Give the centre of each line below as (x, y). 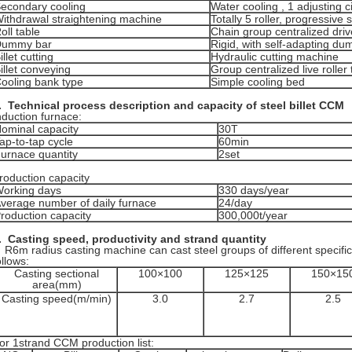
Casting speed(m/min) (57, 299)
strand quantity (225, 239)
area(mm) (57, 284)
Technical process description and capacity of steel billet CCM (176, 105)
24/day (235, 203)
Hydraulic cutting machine (275, 57)
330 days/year (254, 190)
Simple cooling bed (258, 82)
